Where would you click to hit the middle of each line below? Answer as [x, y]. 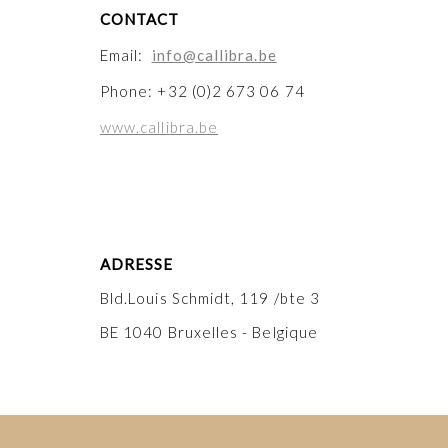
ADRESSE [137, 264]
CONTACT [140, 19]
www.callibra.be [159, 127]
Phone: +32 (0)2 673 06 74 [202, 91]
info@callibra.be [214, 55]
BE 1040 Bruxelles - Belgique [209, 332]
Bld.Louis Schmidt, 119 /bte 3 [210, 298]
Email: [126, 55]
